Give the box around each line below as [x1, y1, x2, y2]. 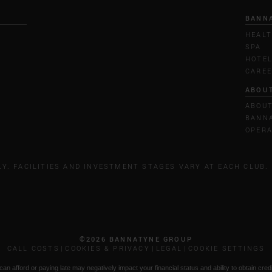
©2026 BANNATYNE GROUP [79, 234, 193, 244]
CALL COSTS [7, 243, 59, 253]
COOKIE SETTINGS [188, 243, 265, 253]
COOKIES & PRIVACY [65, 243, 150, 253]
